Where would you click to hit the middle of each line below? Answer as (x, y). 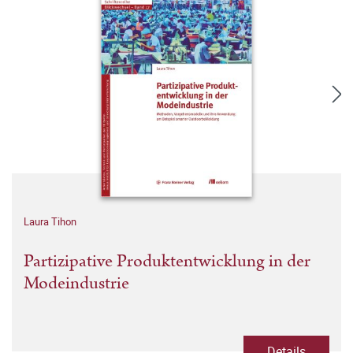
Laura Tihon (50, 222)
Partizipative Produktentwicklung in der (167, 262)
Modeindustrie (76, 284)
